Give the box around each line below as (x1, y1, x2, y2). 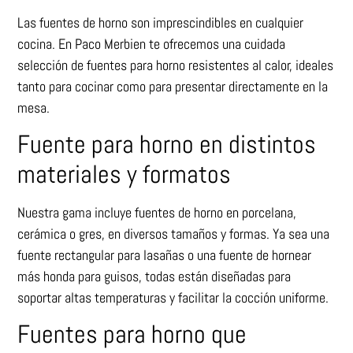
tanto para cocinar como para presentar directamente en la (17, 76, 329, 95)
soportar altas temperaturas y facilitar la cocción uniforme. (17, 288, 329, 307)
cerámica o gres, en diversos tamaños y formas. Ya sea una (17, 224, 330, 243)
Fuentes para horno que (17, 318, 247, 351)
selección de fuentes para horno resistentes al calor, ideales (17, 55, 334, 74)
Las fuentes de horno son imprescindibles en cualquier (17, 13, 304, 32)
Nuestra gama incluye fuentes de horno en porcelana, (17, 203, 297, 221)
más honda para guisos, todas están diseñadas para (17, 266, 292, 285)
